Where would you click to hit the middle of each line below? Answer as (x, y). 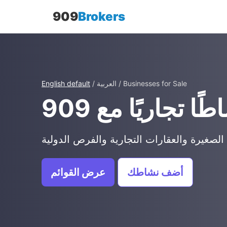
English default (66, 83)
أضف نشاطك (155, 172)
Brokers (102, 16)
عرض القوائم (78, 172)
